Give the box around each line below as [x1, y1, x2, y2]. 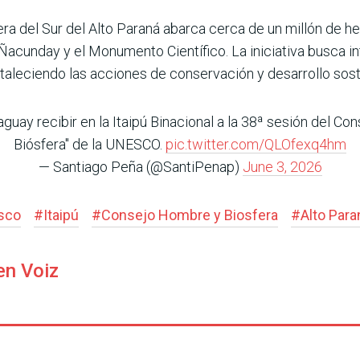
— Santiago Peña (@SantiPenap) [38, 158, 243, 176]
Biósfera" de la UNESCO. [14, 136, 166, 153]
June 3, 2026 [242, 158, 322, 176]
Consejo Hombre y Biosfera [101, 207, 278, 224]
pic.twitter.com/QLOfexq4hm [166, 136, 346, 153]
